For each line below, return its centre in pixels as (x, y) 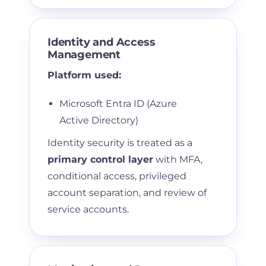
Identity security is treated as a (120, 142)
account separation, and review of (127, 192)
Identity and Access (101, 42)
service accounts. (88, 209)
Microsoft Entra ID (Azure (118, 103)
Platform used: (84, 75)
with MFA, (178, 159)
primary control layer (100, 159)
